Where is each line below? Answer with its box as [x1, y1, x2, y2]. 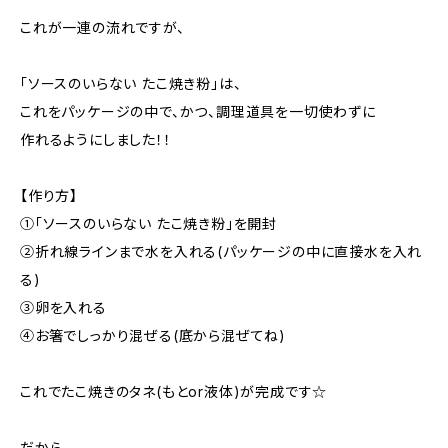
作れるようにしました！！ [20, 131, 172, 148]
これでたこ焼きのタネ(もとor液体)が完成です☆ [20, 383, 328, 400]
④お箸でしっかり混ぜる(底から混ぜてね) [20, 327, 286, 344]
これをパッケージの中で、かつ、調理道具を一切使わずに [20, 103, 376, 120]
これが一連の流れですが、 [20, 19, 185, 36]
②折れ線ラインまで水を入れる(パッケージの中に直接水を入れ [20, 243, 423, 260]
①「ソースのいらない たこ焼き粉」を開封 [20, 215, 278, 232]
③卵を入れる [20, 299, 107, 316]
